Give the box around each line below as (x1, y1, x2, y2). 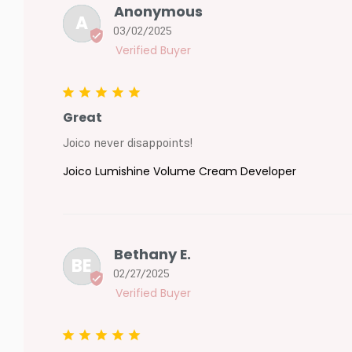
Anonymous (113, 2, 203, 22)
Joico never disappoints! (62, 134, 192, 151)
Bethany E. (113, 244, 191, 265)
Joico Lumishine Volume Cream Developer (62, 163, 296, 180)
